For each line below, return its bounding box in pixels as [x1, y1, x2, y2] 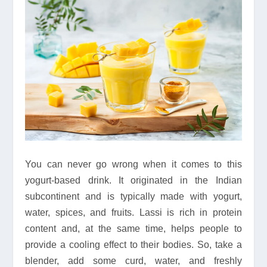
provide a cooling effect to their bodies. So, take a [25, 240, 242, 250]
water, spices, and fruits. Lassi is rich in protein [25, 207, 242, 218]
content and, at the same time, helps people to [25, 223, 242, 234]
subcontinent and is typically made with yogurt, [25, 191, 242, 202]
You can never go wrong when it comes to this [25, 159, 242, 170]
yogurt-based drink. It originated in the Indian [25, 175, 242, 186]
